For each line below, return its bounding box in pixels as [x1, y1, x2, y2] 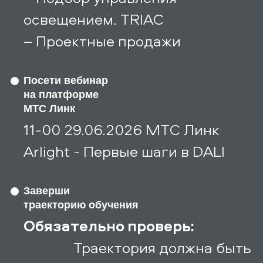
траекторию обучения [23, 198, 139, 211]
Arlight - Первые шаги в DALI [23, 140, 225, 161]
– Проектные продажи [23, 29, 181, 51]
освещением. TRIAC [23, 8, 164, 29]
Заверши [23, 184, 70, 197]
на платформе [23, 88, 99, 100]
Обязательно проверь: [23, 214, 194, 236]
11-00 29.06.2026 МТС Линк [23, 118, 219, 140]
